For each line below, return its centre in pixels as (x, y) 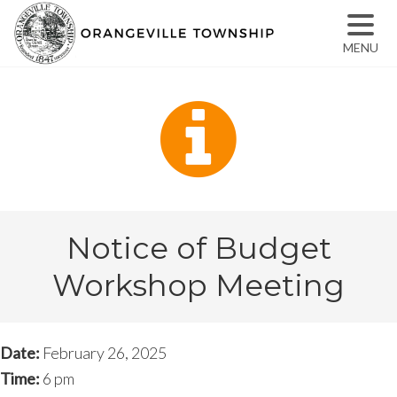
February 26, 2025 (105, 353)
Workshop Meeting (198, 285)
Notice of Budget (198, 248)
